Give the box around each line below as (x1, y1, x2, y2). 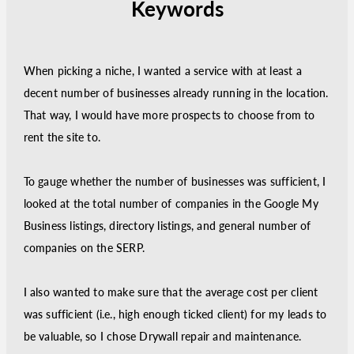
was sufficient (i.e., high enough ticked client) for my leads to (23, 307, 327, 321)
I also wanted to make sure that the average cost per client (23, 285, 318, 299)
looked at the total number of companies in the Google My (23, 197, 318, 210)
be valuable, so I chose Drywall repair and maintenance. (23, 330, 302, 343)
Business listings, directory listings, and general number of (23, 219, 311, 232)
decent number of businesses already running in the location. (23, 86, 329, 100)
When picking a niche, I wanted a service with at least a (23, 64, 302, 77)
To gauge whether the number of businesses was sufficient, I (23, 175, 326, 188)
